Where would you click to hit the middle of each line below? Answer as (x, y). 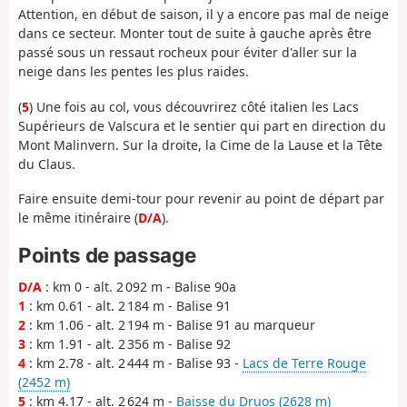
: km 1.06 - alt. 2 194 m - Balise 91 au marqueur (170, 324)
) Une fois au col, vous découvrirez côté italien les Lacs (194, 106)
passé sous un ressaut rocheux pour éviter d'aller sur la (188, 53)
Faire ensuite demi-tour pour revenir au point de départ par (201, 199)
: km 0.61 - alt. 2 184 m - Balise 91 (128, 305)
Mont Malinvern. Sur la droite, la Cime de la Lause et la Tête (200, 144)
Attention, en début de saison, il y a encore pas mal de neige (203, 15)
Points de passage (107, 254)
